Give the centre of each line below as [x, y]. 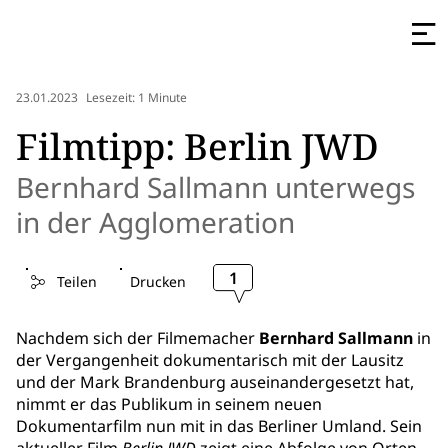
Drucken [157, 281]
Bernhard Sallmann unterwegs [215, 187]
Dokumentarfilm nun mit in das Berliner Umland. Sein [219, 426]
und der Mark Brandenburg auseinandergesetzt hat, [215, 382]
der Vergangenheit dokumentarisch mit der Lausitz [210, 360]
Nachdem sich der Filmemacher [137, 338]
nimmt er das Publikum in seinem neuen [169, 404]
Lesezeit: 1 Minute [136, 98]
